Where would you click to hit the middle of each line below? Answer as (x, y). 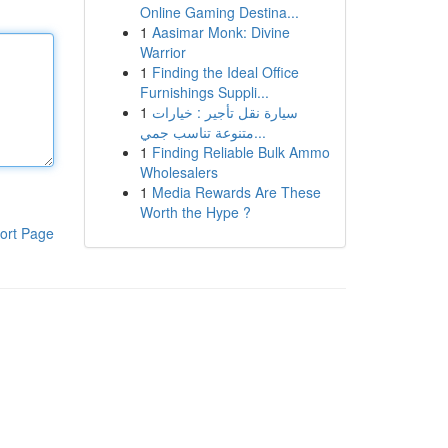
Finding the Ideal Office (225, 72)
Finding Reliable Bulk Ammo (240, 152)
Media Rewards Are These (236, 192)
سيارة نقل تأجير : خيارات (224, 112)
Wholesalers (178, 172)
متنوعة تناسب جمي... (259, 132)
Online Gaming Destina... (219, 12)
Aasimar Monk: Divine (220, 32)
